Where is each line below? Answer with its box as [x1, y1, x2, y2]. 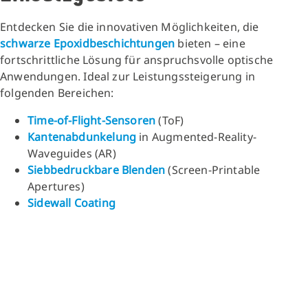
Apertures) [27, 178, 85, 194]
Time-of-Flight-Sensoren [27, 112, 156, 128]
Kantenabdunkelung [27, 129, 137, 144]
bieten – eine [175, 35, 245, 51]
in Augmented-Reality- [136, 129, 257, 144]
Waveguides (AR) [27, 145, 116, 161]
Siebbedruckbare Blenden [27, 162, 166, 177]
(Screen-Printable [165, 162, 261, 177]
